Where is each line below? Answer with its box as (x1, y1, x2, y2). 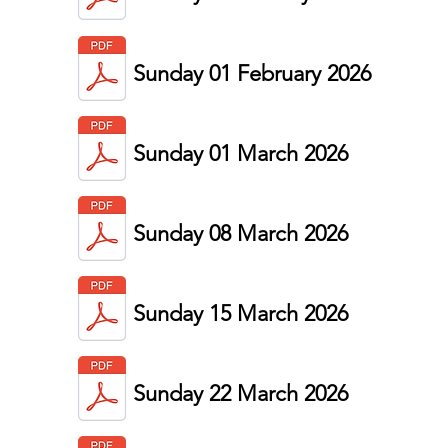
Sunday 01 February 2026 (133, 60, 371, 87)
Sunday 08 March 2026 (133, 220, 348, 247)
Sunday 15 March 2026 (133, 300, 348, 327)
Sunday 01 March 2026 (133, 140, 348, 167)
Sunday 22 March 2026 (133, 380, 348, 407)
